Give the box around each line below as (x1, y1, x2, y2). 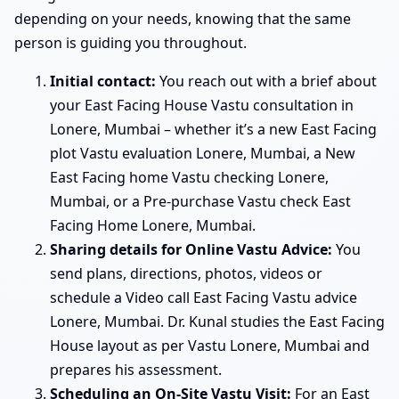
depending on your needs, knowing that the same (14, 9, 351, 29)
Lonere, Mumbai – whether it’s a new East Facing (50, 119, 377, 140)
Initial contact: (50, 71, 156, 92)
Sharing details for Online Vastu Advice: (50, 240, 332, 260)
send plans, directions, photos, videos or (50, 264, 322, 284)
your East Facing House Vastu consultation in (50, 95, 354, 116)
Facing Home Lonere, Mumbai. (50, 216, 256, 236)
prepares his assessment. (50, 360, 222, 380)
